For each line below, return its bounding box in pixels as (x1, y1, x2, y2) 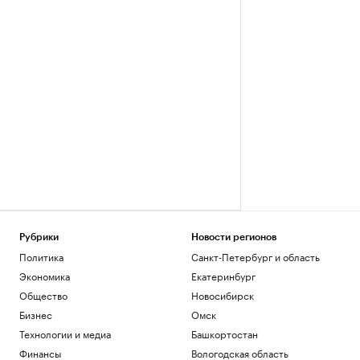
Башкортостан (190, 325, 258, 341)
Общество (19, 287, 67, 302)
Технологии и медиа (19, 325, 111, 341)
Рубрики (19, 232, 59, 242)
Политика (19, 248, 63, 264)
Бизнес (19, 306, 52, 321)
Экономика (19, 268, 70, 283)
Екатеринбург (190, 268, 256, 283)
